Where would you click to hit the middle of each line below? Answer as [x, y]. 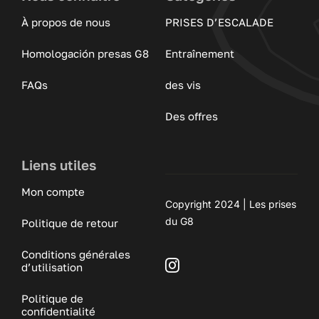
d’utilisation [52, 267]
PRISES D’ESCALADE [219, 22]
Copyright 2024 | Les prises [230, 204]
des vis [183, 85]
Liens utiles [58, 165]
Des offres [191, 116]
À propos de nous [66, 22]
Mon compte [53, 192]
